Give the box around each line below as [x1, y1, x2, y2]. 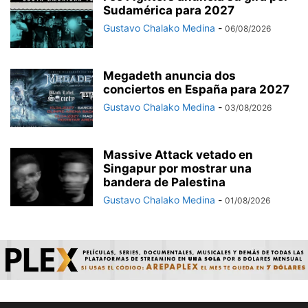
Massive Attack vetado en [103, 148, 253, 162]
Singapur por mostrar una [103, 162, 252, 176]
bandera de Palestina [103, 175, 225, 190]
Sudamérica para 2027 [103, 3, 234, 18]
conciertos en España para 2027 [103, 82, 289, 97]
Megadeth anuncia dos [103, 69, 236, 83]
